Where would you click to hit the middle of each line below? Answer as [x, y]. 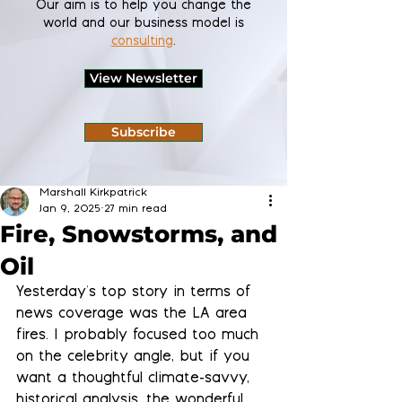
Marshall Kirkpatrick [93, 193]
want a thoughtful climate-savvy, [135, 379]
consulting [142, 42]
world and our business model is [144, 24]
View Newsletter [144, 78]
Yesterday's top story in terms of [136, 293]
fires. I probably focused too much [140, 336]
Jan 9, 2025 [70, 210]
